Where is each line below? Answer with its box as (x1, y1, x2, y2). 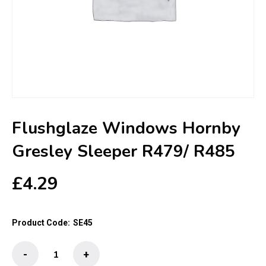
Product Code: (12, 218, 70, 227)
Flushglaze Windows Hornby (12, 117, 240, 140)
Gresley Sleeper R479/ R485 (12, 140, 235, 163)
